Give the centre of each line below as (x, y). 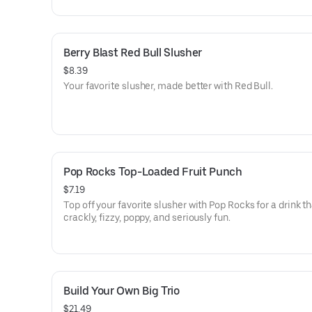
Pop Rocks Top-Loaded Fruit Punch (153, 172)
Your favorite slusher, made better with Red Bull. (169, 86)
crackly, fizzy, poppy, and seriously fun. (147, 217)
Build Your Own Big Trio (122, 291)
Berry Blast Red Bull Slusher (133, 53)
